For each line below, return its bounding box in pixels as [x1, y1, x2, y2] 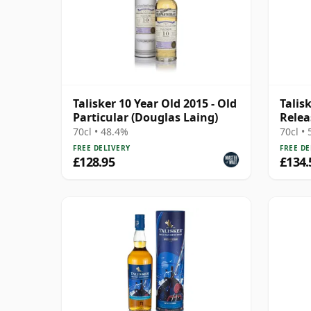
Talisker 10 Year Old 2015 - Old [73, 95, 237, 111]
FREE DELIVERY [73, 142, 131, 153]
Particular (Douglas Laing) [73, 109, 218, 125]
